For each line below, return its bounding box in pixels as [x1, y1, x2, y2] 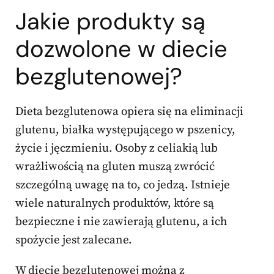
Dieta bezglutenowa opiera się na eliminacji [15, 105, 243, 119]
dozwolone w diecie [15, 34, 228, 65]
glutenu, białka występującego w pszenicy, [15, 123, 235, 138]
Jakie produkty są [15, 6, 206, 37]
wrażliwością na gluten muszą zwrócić [15, 160, 215, 174]
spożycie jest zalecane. [15, 233, 132, 248]
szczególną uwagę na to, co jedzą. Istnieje [15, 178, 230, 193]
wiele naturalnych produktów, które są [15, 196, 214, 211]
